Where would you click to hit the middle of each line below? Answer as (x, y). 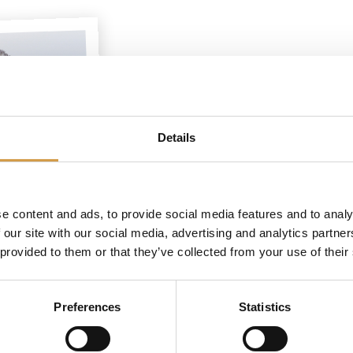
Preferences (87, 307)
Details (176, 138)
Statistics (265, 307)
